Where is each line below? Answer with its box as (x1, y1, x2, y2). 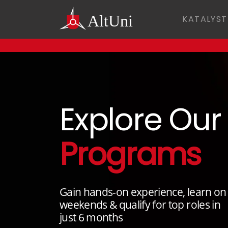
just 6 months (60, 210, 123, 224)
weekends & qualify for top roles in (60, 197, 220, 212)
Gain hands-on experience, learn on (60, 185, 226, 199)
